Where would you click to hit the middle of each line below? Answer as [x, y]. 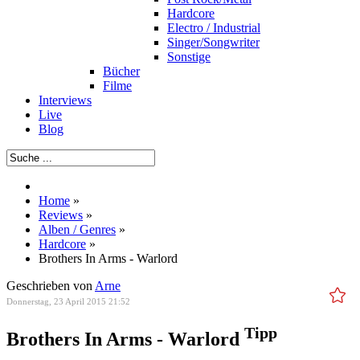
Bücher [121, 71]
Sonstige [189, 57]
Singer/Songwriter [213, 42]
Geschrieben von [51, 286]
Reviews [61, 215]
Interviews [65, 100]
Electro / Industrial [214, 28]
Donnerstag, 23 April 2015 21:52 [68, 301]
